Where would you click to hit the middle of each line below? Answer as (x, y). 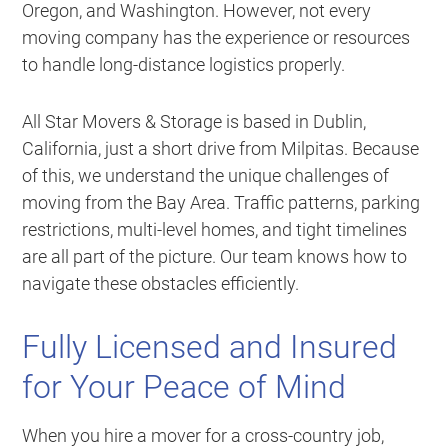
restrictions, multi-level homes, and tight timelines (215, 230)
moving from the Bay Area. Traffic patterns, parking (221, 203)
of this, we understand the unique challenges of (206, 176)
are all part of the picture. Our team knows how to (215, 257)
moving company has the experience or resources (216, 38)
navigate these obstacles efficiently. (161, 284)
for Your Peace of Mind (184, 387)
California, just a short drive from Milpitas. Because (221, 149)
